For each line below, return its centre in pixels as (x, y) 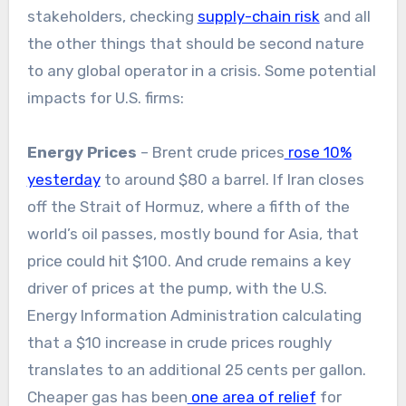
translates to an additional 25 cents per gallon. (196, 369)
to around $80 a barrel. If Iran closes (232, 179)
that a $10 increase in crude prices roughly (179, 342)
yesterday (63, 179)
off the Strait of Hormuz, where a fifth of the (188, 206)
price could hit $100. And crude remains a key (188, 261)
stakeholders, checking (112, 16)
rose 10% (318, 152)
